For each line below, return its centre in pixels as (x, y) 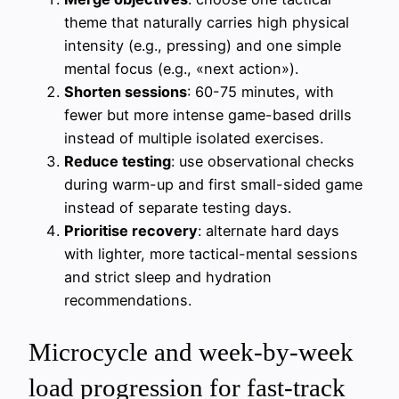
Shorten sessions (126, 92)
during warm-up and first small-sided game (213, 185)
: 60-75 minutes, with (261, 92)
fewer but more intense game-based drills (208, 115)
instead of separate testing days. (178, 208)
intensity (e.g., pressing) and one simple (203, 46)
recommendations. (128, 301)
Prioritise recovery (131, 231)
